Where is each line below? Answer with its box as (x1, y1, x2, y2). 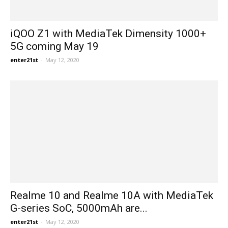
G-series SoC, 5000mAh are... (10, 202, 148, 215)
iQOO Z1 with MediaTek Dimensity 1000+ (10, 27, 206, 40)
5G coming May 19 (10, 40, 99, 52)
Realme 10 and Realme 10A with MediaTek (10, 189, 213, 202)
